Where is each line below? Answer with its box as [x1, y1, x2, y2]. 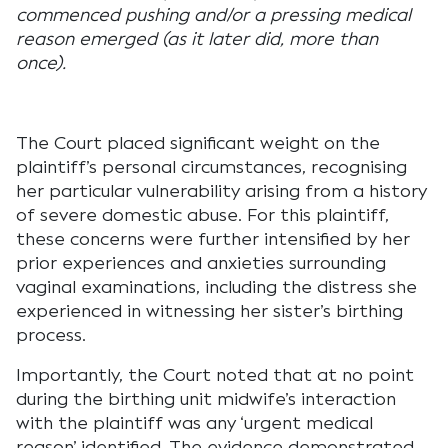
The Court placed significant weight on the [16, 132, 380, 154]
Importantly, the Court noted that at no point [16, 364, 414, 386]
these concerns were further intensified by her [16, 228, 410, 250]
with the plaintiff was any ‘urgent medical [16, 412, 373, 434]
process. [16, 324, 86, 346]
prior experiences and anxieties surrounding [16, 252, 386, 274]
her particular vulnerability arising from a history [16, 180, 427, 202]
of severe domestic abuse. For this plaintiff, [16, 204, 389, 226]
